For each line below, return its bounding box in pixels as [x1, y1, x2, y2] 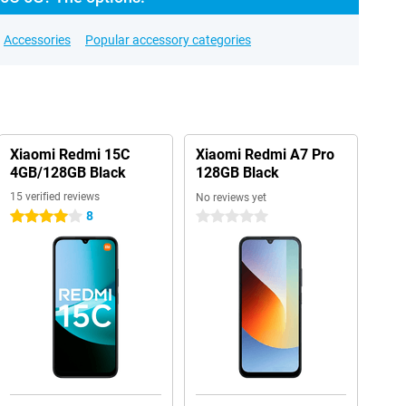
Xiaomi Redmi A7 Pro [195, 146, 334, 163]
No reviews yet [195, 191, 266, 204]
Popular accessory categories [85, 33, 251, 47]
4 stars [9, 209, 49, 224]
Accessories [4, 33, 71, 47]
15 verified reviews [9, 190, 100, 203]
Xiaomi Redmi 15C [9, 146, 130, 163]
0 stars [195, 209, 235, 224]
